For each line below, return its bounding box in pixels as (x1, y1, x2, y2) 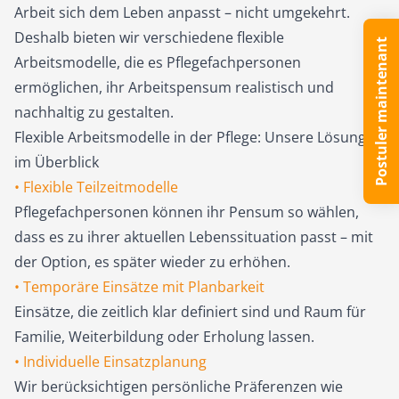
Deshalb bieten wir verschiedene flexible (14, 28, 284, 47)
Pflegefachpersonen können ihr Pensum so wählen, (14, 202, 359, 222)
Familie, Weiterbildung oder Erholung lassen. (14, 327, 314, 346)
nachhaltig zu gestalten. (14, 102, 174, 122)
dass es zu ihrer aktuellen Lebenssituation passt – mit (14, 227, 373, 247)
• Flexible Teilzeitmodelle (14, 177, 178, 197)
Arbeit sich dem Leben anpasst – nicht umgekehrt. (14, 3, 350, 22)
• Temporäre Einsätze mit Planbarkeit (14, 277, 265, 297)
